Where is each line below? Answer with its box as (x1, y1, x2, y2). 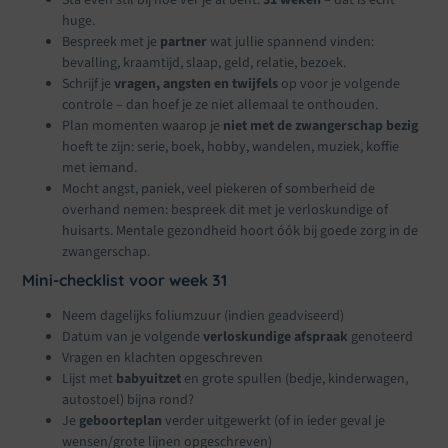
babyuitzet (116, 368, 182, 389)
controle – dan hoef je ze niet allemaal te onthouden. (62, 94, 379, 115)
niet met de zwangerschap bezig (223, 115, 419, 136)
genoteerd (348, 326, 414, 347)
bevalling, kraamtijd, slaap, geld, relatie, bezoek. (62, 52, 347, 73)
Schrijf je (62, 73, 115, 94)
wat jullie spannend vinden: (207, 31, 375, 52)
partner (160, 31, 208, 52)
